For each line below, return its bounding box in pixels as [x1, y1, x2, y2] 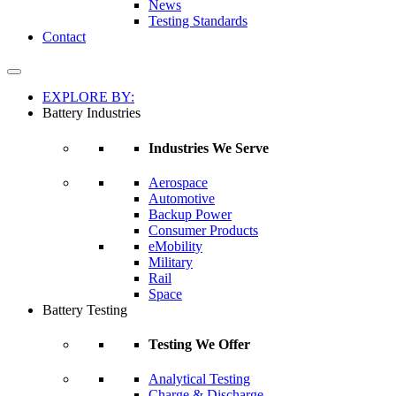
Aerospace [148, 174, 208, 190]
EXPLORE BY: [42, 89, 134, 105]
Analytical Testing [148, 371, 250, 387]
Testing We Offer [148, 337, 250, 353]
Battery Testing [42, 301, 127, 317]
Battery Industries [42, 105, 141, 121]
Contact [42, 29, 86, 45]
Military [148, 254, 193, 270]
